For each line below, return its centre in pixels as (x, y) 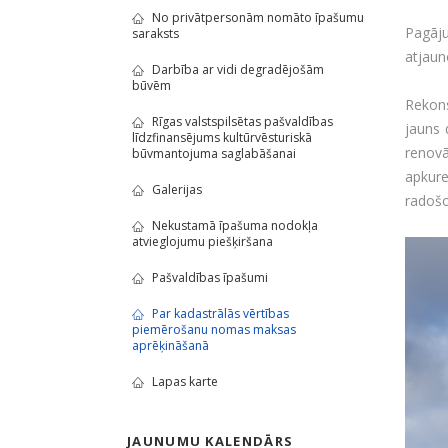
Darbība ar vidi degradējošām (238, 69)
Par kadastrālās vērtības (220, 313)
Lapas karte (185, 381)
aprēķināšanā (170, 345)
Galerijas (177, 189)
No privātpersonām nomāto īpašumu (258, 17)
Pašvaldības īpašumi (210, 277)
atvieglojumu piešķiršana (202, 241)
